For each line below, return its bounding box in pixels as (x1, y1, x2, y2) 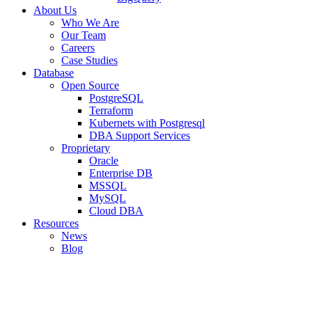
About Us (33, 3, 77, 16)
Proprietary (61, 141, 110, 154)
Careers (61, 41, 95, 54)
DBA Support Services (89, 129, 190, 141)
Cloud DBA (89, 204, 143, 217)
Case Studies (61, 54, 118, 66)
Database (33, 66, 74, 79)
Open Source (61, 79, 119, 91)
